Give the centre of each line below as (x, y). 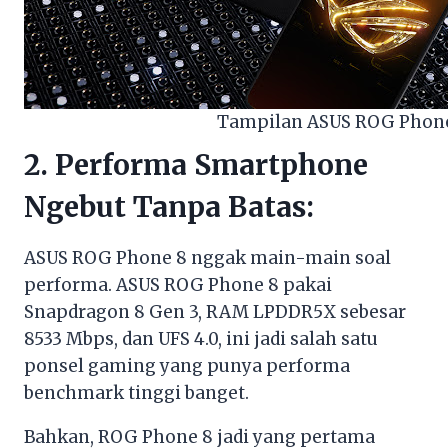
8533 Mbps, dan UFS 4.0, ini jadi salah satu (201, 339)
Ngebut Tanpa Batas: (169, 207)
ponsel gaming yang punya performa (187, 366)
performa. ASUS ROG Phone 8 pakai (178, 285)
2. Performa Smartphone (196, 165)
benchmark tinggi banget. (136, 393)
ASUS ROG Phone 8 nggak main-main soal (207, 258)
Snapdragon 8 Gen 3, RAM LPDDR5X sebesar (215, 312)
